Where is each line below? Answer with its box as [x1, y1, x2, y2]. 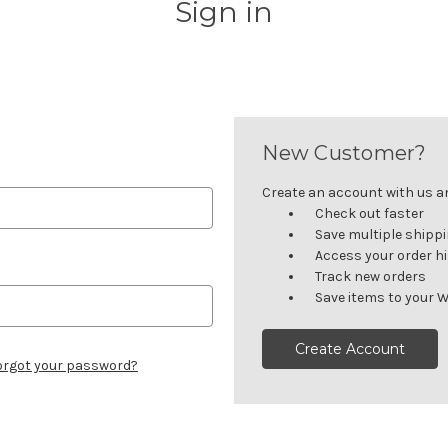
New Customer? [262, 140, 427, 165]
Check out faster [315, 204, 425, 222]
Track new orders [315, 267, 427, 285]
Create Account [295, 339, 406, 358]
